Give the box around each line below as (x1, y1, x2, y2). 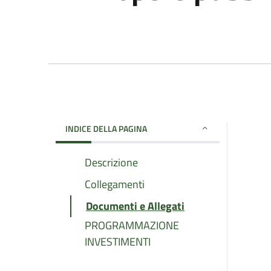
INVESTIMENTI (85, 233, 151, 250)
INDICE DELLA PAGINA (65, 122, 147, 135)
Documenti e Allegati (86, 197, 184, 214)
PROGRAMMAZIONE (85, 217, 179, 233)
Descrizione (85, 154, 138, 171)
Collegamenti (85, 175, 145, 192)
